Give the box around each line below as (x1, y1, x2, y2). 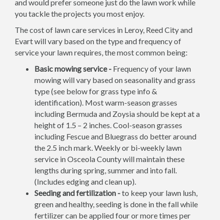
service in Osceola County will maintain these (34, 154, 185, 164)
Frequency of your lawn (111, 64, 191, 73)
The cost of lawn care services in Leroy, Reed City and (15, 25, 192, 34)
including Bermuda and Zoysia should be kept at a (34, 109, 200, 118)
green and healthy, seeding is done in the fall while (34, 199, 198, 209)
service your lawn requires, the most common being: (15, 48, 188, 57)
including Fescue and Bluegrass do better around (34, 132, 196, 141)
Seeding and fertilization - (34, 188, 120, 197)
